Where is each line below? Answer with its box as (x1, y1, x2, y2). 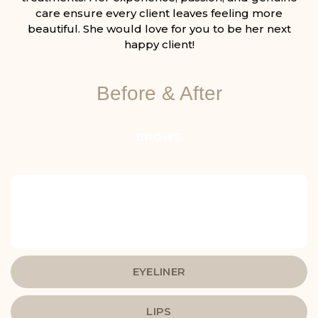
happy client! (124, 38, 194, 52)
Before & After (96, 82, 222, 105)
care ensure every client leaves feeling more (35, 6, 283, 21)
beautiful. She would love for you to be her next (27, 22, 291, 36)
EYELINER (132, 265, 186, 279)
